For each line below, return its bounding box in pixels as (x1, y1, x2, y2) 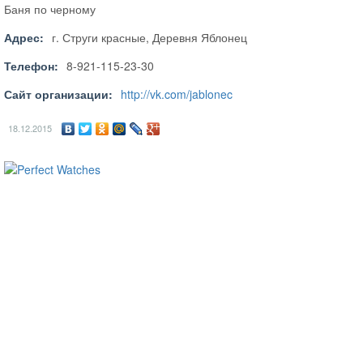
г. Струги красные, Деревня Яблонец (52, 29, 247, 45)
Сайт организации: (4, 86, 113, 102)
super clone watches (207, 161, 312, 177)
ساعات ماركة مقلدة (109, 161, 203, 177)
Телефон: (4, 58, 58, 74)
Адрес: (4, 29, 44, 45)
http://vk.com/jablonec (121, 86, 233, 102)
